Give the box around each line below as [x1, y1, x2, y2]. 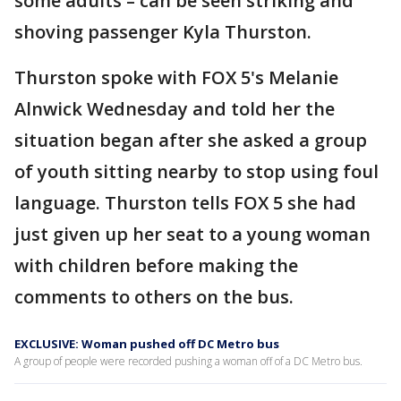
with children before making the [14, 253, 298, 277]
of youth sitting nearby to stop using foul [14, 159, 379, 183]
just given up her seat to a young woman [14, 222, 371, 246]
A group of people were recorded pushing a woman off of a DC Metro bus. [14, 354, 363, 369]
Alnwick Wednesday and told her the [14, 97, 335, 121]
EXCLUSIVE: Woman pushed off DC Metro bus [14, 336, 279, 352]
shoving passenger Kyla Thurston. [14, 20, 311, 44]
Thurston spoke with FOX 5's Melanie [14, 65, 338, 90]
